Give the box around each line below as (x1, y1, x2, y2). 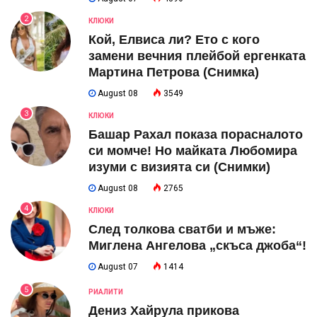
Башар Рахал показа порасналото (88, 127, 303, 142)
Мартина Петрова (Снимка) (88, 65, 259, 80)
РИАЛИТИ (88, 288, 123, 296)
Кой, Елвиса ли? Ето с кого (88, 33, 260, 47)
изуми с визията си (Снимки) (88, 160, 270, 175)
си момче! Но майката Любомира (88, 144, 297, 158)
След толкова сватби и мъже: (88, 222, 276, 237)
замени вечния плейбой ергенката (88, 49, 306, 64)
